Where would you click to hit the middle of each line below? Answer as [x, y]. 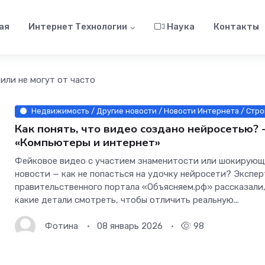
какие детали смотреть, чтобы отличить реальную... [127, 200]
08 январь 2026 [130, 226]
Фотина [62, 226]
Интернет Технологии [78, 27]
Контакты [236, 27]
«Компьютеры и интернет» [88, 142]
